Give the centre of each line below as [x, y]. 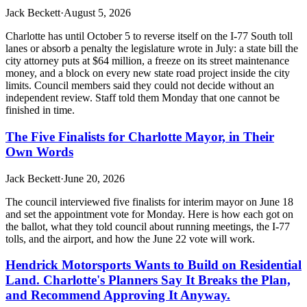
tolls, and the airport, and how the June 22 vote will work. [130, 238]
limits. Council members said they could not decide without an [140, 86]
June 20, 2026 [94, 178]
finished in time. [40, 110]
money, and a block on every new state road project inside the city [148, 73]
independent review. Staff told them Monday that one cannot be [143, 98]
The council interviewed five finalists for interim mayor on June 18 [149, 201]
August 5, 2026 [97, 13]
